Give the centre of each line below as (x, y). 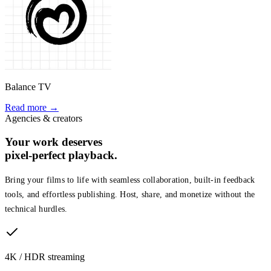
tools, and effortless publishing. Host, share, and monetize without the (130, 195)
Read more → (32, 107)
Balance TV (28, 87)
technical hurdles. (36, 209)
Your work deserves (54, 142)
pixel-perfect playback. (61, 155)
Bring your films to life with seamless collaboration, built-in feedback (130, 180)
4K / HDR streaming (45, 256)
